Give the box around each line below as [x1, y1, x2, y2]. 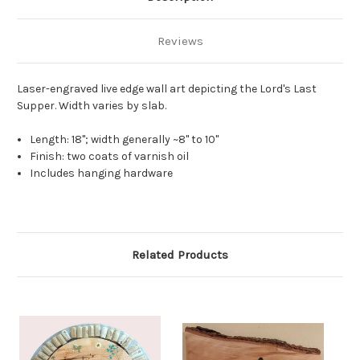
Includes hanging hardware [30, 166, 174, 181]
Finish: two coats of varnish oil [30, 149, 190, 164]
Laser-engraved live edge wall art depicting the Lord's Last [17, 82, 317, 96]
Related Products [132, 247, 228, 263]
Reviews [157, 34, 203, 49]
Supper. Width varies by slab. [17, 99, 166, 113]
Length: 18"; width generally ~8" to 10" [30, 133, 219, 147]
